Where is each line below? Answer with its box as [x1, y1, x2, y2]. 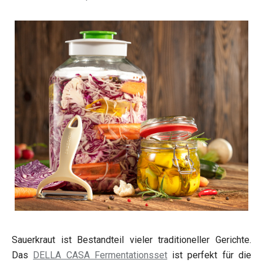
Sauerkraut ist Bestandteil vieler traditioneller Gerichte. [12, 234, 251, 245]
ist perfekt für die [167, 249, 252, 261]
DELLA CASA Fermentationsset [33, 249, 167, 261]
